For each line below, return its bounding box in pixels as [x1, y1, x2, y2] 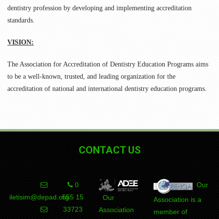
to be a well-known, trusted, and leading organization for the [7, 73, 175, 80]
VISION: [7, 39, 34, 46]
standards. [7, 17, 35, 24]
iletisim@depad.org [9, 193, 69, 201]
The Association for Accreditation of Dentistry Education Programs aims [7, 61, 208, 68]
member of [153, 208, 187, 216]
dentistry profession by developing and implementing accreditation [7, 4, 192, 12]
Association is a [153, 196, 201, 204]
